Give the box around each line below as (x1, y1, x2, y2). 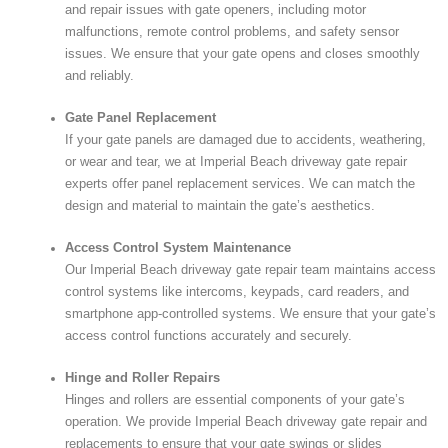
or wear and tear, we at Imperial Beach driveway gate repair (65, 154, 407, 169)
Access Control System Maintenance (65, 240, 291, 255)
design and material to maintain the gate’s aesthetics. (65, 198, 375, 213)
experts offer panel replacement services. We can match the (65, 176, 415, 191)
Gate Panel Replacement (65, 110, 216, 125)
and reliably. (65, 68, 134, 83)
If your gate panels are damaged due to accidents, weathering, (65, 132, 426, 147)
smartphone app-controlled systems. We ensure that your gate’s (65, 306, 436, 321)
